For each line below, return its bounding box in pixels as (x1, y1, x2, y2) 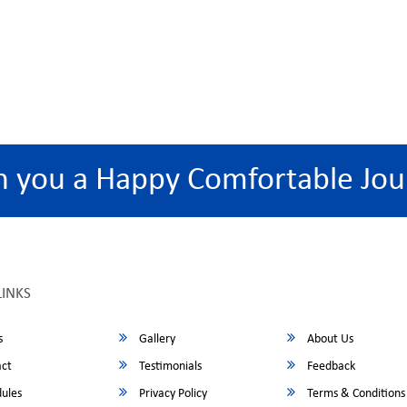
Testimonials (136, 360, 203, 373)
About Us (304, 333, 354, 346)
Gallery (136, 333, 176, 346)
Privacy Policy (136, 387, 208, 401)
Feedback (304, 360, 356, 373)
